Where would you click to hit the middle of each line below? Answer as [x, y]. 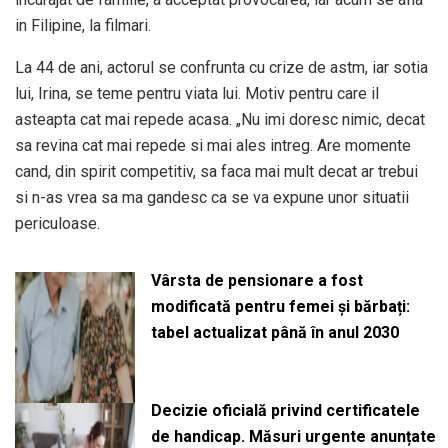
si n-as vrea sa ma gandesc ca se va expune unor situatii [212, 197]
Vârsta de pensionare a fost [256, 280]
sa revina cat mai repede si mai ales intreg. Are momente [213, 145]
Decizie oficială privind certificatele [285, 411]
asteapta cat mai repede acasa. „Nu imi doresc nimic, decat [220, 119]
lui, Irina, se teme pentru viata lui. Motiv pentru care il [197, 93]
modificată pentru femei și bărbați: [280, 306]
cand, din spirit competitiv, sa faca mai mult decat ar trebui [216, 171]
